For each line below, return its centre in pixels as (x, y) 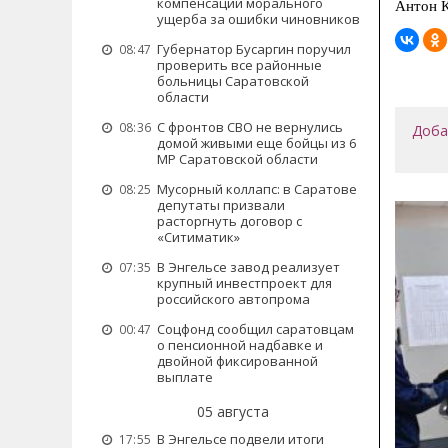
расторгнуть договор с (229, 221)
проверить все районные (239, 65)
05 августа (232, 411)
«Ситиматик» (198, 237)
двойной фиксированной (237, 361)
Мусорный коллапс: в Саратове (257, 189)
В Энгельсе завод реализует (248, 267)
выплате (185, 377)
